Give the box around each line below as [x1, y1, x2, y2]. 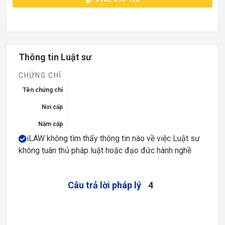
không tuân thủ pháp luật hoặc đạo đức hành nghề [19, 145, 191, 155]
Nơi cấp [42, 103, 63, 110]
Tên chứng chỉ [23, 86, 63, 93]
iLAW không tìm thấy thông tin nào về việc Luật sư [27, 133, 200, 143]
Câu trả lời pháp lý [67, 179, 141, 190]
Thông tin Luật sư [19, 51, 91, 62]
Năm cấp [38, 120, 63, 128]
